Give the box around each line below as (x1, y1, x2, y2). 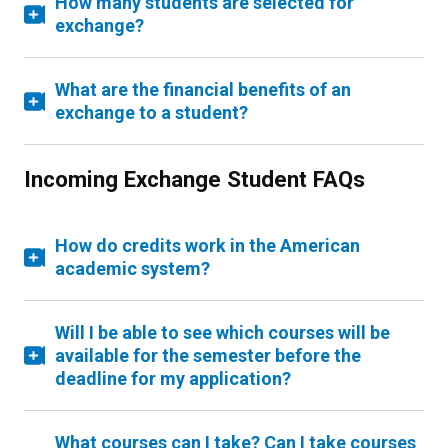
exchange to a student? (55, 102, 248, 123)
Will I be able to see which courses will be (55, 322, 390, 343)
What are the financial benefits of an (55, 79, 351, 100)
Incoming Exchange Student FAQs (24, 166, 365, 192)
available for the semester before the (55, 345, 361, 366)
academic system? (55, 258, 210, 279)
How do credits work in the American (55, 235, 360, 256)
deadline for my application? (55, 368, 291, 389)
